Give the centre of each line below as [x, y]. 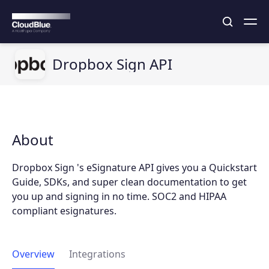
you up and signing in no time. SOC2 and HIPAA [119, 196]
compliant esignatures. [64, 211]
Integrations [97, 254]
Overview [33, 254]
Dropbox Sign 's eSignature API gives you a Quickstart [134, 168]
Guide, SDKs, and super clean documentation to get [129, 182]
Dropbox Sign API [112, 64]
